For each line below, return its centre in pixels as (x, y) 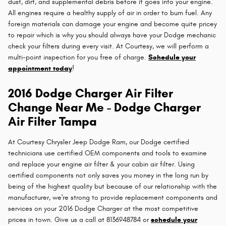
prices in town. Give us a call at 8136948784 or (79, 219)
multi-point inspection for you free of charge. (78, 57)
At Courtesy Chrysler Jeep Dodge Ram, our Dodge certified (99, 142)
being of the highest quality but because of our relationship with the (112, 186)
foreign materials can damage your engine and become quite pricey (112, 24)
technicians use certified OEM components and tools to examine (107, 153)
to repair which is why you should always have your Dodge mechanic (112, 35)
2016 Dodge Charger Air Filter (91, 93)
